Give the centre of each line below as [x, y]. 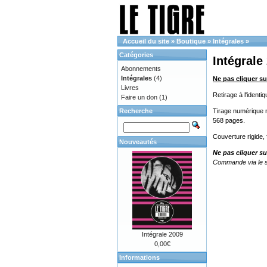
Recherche [136, 111]
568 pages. [229, 121]
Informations [139, 257]
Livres [130, 88]
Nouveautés [138, 142]
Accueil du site [146, 41]
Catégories [136, 55]
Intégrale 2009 [162, 234]
